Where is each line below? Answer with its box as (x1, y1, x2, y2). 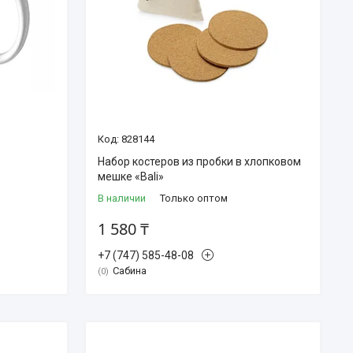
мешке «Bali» (97, 170, 164, 184)
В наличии (97, 192, 146, 205)
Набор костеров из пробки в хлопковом (97, 155, 301, 169)
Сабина (112, 265, 147, 277)
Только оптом (159, 192, 228, 205)
